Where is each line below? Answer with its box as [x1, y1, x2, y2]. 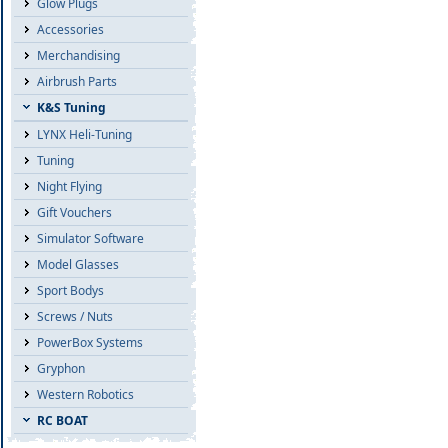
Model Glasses [37, 256, 119, 273]
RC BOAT [37, 412, 88, 429]
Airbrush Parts [37, 73, 117, 90]
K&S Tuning [37, 99, 106, 116]
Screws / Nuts [37, 308, 113, 325]
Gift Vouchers [37, 204, 112, 221]
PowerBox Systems [37, 334, 143, 351]
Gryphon [37, 360, 85, 377]
